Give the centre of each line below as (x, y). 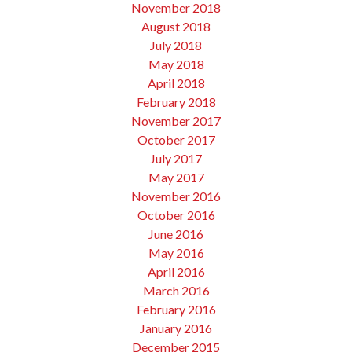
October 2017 (176, 139)
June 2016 (176, 233)
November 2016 (176, 196)
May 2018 (176, 64)
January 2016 (176, 328)
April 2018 (176, 82)
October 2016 (176, 214)
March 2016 (176, 290)
